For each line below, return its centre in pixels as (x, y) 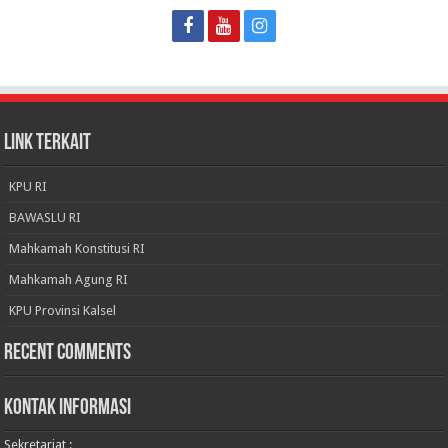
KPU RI (27, 187)
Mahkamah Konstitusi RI (76, 249)
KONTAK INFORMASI (68, 409)
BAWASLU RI (44, 218)
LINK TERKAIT (48, 144)
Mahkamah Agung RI (68, 280)
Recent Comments (68, 354)
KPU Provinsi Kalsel (62, 311)
